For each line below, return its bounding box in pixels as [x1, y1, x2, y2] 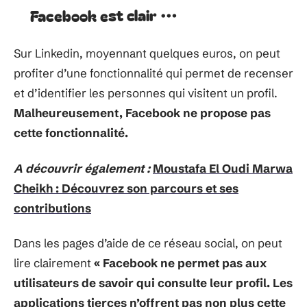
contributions [14, 200, 91, 215]
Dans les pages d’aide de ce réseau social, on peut [14, 236, 282, 250]
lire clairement [14, 256, 94, 270]
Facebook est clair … [29, 3, 178, 27]
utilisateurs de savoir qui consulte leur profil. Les [14, 275, 293, 290]
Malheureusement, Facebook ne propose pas [14, 106, 271, 120]
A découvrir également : [14, 160, 150, 175]
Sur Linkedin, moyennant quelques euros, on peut [14, 46, 280, 60]
